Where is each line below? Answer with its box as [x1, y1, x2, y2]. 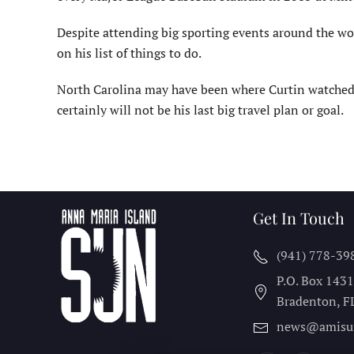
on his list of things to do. [57, 43, 201, 62]
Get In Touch [253, 207, 345, 228]
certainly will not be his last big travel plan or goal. [57, 100, 344, 119]
